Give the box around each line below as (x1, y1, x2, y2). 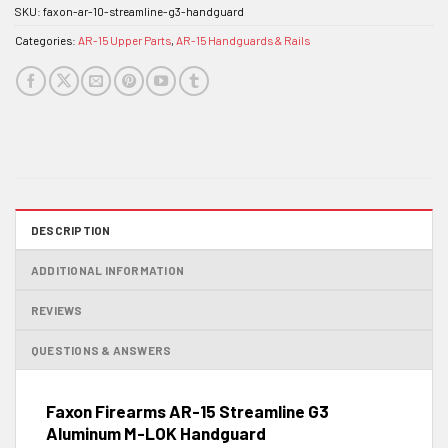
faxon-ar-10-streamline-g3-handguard (43, 4, 244, 19)
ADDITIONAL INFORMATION (31, 262, 185, 277)
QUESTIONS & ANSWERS (31, 342, 172, 357)
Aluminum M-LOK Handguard (46, 422, 266, 443)
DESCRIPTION (31, 222, 111, 237)
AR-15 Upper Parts (78, 33, 171, 48)
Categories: (15, 33, 78, 48)
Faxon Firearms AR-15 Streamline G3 (46, 400, 329, 421)
